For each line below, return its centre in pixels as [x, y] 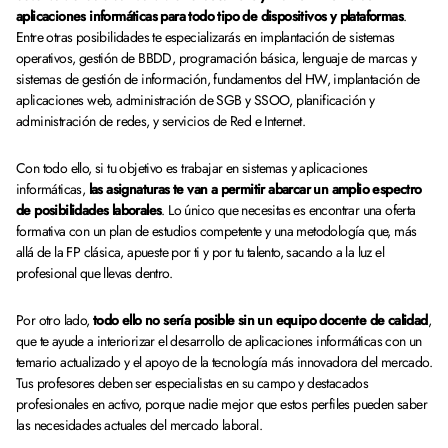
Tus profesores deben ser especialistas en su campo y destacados [192, 383]
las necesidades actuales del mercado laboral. [142, 425]
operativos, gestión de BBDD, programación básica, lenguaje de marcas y [216, 58]
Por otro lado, [54, 320]
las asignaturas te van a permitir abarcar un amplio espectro [255, 189]
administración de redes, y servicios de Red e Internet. [162, 121]
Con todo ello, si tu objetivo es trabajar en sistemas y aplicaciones [192, 168]
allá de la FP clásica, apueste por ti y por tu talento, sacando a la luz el [200, 252]
